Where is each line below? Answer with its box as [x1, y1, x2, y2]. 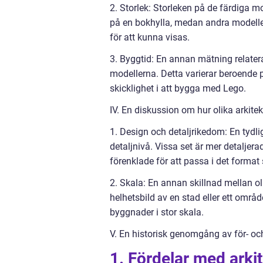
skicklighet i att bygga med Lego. [110, 83, 246, 95]
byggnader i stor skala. [110, 207, 204, 218]
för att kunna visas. [110, 32, 190, 43]
